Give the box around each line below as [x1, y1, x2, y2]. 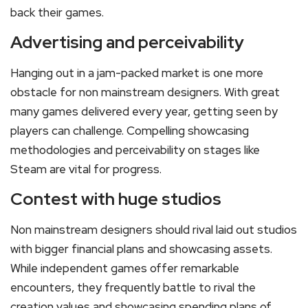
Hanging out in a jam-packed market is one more [10, 65, 263, 81]
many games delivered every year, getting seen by [10, 104, 278, 120]
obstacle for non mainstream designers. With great [10, 85, 280, 100]
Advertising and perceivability [10, 31, 244, 54]
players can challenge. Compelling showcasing [10, 123, 249, 139]
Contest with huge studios [10, 188, 221, 211]
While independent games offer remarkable [10, 261, 239, 276]
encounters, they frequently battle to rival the [10, 280, 256, 296]
